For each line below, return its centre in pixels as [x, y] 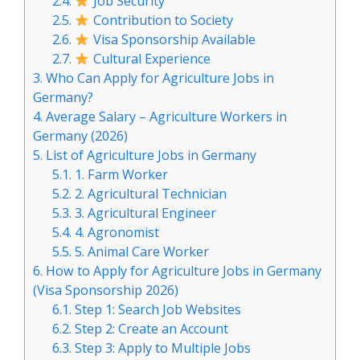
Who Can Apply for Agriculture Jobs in [158, 78]
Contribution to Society [161, 20]
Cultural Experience [150, 59]
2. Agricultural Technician [149, 194]
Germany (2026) [80, 136]
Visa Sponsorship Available [172, 40]
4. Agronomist [116, 233]
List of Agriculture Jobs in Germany [149, 155]
